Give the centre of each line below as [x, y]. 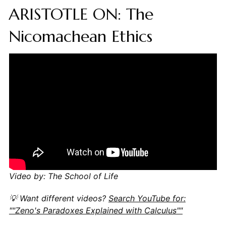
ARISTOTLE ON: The [81, 14]
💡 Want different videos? [59, 199]
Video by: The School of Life [63, 176]
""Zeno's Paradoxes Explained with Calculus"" [96, 211]
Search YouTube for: [147, 199]
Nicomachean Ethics [80, 36]
